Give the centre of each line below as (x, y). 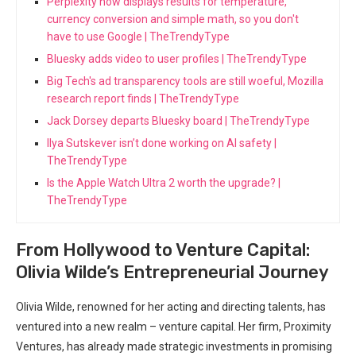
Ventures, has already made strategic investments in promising (174, 346)
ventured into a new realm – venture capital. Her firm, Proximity (174, 326)
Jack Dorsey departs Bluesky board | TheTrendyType (178, 120)
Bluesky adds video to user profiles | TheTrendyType (177, 58)
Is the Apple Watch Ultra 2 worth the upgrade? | (164, 182)
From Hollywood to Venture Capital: (163, 250)
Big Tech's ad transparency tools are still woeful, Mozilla (185, 81)
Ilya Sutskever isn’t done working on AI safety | (162, 143)
